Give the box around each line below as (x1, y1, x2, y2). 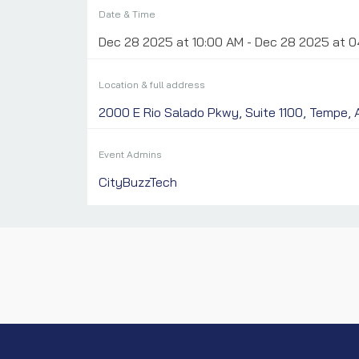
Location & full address (98, 78, 205, 91)
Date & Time (98, 8, 155, 21)
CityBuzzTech (98, 173, 177, 190)
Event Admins (98, 147, 162, 160)
